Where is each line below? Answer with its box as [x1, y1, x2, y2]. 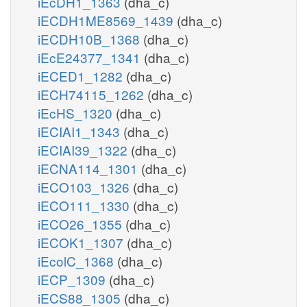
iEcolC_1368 [38, 251, 117, 270]
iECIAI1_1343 [38, 121, 123, 140]
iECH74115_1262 [38, 84, 147, 103]
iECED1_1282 [38, 66, 126, 85]
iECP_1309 [38, 269, 109, 288]
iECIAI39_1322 [38, 140, 131, 159]
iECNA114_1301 [38, 158, 141, 177]
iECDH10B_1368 [38, 29, 143, 48]
